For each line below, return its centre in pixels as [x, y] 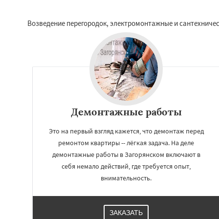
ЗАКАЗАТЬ [126, 212]
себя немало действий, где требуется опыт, [126, 166]
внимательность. [126, 178]
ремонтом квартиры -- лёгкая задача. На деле [126, 142]
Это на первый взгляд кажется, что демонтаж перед [126, 131]
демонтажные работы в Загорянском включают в [126, 154]
